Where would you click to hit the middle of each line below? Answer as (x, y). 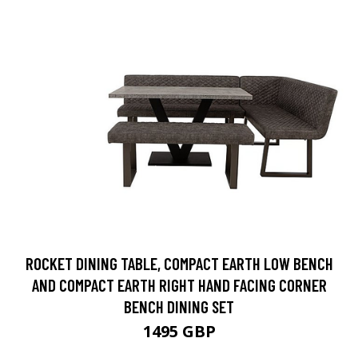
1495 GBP (179, 332)
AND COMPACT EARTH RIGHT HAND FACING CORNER (179, 285)
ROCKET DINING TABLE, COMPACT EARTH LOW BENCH (179, 264)
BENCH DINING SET (179, 307)
